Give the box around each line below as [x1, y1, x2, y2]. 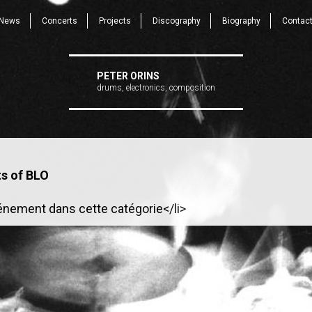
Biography [221, 16, 260, 26]
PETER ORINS [97, 70, 159, 81]
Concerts [41, 16, 77, 26]
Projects [98, 16, 131, 26]
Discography [152, 16, 201, 26]
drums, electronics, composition [97, 83, 215, 93]
